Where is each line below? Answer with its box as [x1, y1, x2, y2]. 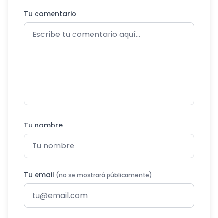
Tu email [24, 170, 56, 180]
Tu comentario [24, 9, 76, 18]
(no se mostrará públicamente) [56, 171, 152, 179]
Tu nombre [24, 120, 63, 130]
